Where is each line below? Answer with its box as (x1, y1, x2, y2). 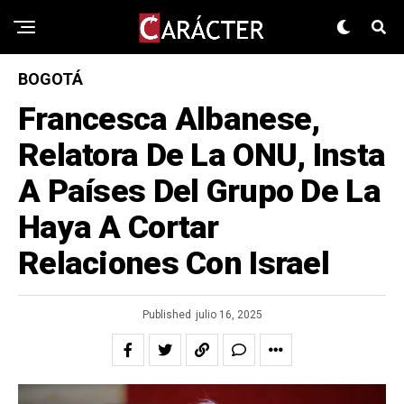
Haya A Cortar (18, 208, 219, 246)
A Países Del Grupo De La (18, 172, 381, 210)
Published (142, 308, 191, 321)
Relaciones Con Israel (18, 244, 329, 282)
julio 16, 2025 (195, 308, 262, 321)
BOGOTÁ (18, 69, 83, 88)
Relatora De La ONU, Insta (18, 136, 386, 174)
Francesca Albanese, (18, 100, 320, 138)
